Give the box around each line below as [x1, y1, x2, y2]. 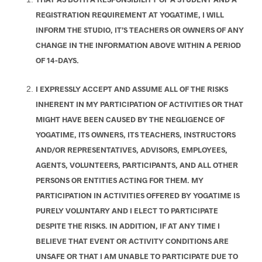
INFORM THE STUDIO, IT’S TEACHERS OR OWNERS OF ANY [35, 25, 244, 35]
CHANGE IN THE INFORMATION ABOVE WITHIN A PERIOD [35, 40, 241, 50]
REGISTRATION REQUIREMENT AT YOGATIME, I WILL [35, 10, 224, 20]
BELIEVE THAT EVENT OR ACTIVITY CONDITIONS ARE [35, 236, 229, 246]
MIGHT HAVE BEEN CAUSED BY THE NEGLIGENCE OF [35, 115, 225, 125]
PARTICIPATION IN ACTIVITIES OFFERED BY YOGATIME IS [35, 191, 240, 201]
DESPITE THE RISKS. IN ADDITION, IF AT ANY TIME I [35, 221, 220, 231]
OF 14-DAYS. [35, 56, 79, 65]
